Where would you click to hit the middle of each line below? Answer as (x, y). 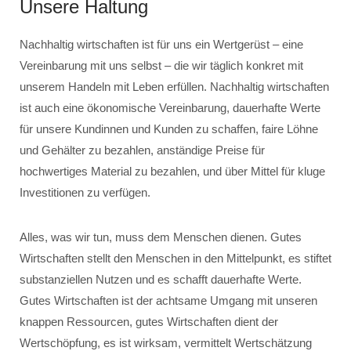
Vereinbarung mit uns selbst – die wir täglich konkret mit (161, 65)
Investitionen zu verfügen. (85, 192)
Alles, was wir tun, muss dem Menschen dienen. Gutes (161, 237)
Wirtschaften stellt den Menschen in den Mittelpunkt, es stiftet (175, 258)
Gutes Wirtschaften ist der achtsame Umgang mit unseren (168, 300)
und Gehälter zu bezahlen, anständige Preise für (142, 150)
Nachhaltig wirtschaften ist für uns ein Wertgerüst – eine (161, 44)
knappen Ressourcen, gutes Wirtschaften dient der (149, 322)
